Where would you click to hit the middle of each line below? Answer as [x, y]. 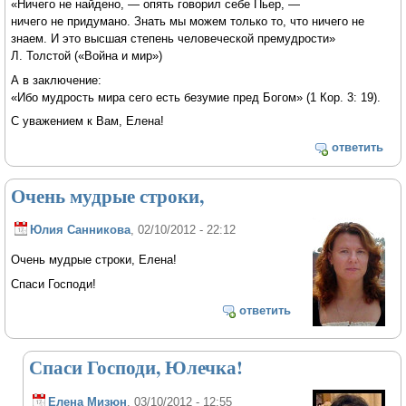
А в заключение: [57, 80]
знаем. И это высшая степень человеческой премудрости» [174, 38]
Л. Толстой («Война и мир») [87, 55]
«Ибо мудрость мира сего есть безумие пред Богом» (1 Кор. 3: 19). [196, 97]
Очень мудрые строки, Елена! [94, 260]
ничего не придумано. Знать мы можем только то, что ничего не [188, 21]
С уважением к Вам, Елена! [88, 121]
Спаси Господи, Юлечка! [136, 367]
